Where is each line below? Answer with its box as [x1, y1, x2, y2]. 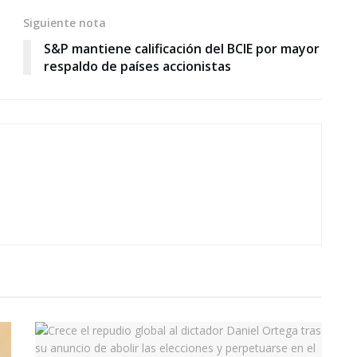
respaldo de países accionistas [44, 57, 231, 75]
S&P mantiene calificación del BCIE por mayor [44, 39, 320, 57]
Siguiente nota [23, 14, 106, 30]
